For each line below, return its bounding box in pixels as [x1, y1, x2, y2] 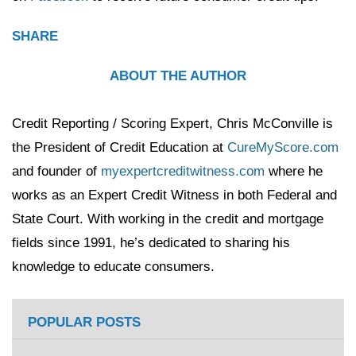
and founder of [12, 164, 101, 179]
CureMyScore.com [227, 140, 339, 155]
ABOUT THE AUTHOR [110, 68, 246, 83]
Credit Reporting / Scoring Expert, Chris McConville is [12, 116, 333, 131]
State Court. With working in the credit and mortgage [12, 211, 323, 226]
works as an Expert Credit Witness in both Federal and [12, 188, 337, 203]
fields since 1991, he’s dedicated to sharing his [12, 235, 290, 250]
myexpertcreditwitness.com [101, 164, 265, 179]
